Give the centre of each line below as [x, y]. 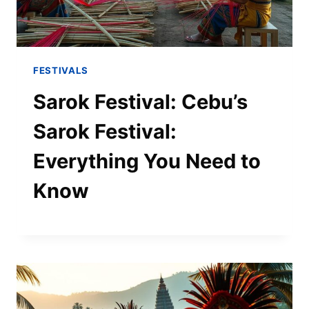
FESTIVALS [61, 70]
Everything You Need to [147, 161]
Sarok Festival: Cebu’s [140, 101]
